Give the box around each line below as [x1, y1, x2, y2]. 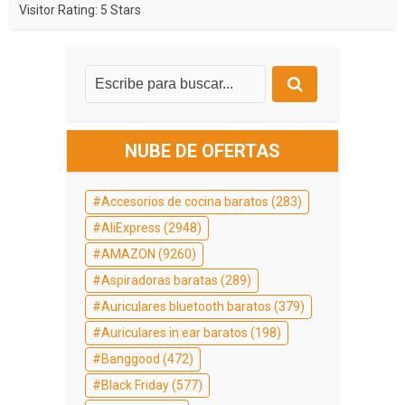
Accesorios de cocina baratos [101, 193, 268, 209]
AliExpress [101, 220, 161, 235]
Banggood [101, 351, 160, 366]
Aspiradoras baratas [101, 272, 218, 287]
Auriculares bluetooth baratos [101, 298, 271, 314]
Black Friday [101, 377, 169, 392]
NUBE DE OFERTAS [125, 139, 280, 162]
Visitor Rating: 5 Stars [19, 2, 142, 17]
